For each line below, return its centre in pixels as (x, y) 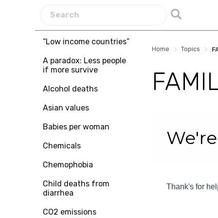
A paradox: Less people (84, 61)
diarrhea (58, 193)
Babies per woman (76, 127)
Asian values (66, 108)
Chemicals (62, 146)
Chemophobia (68, 165)
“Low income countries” (86, 42)
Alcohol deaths (70, 89)
